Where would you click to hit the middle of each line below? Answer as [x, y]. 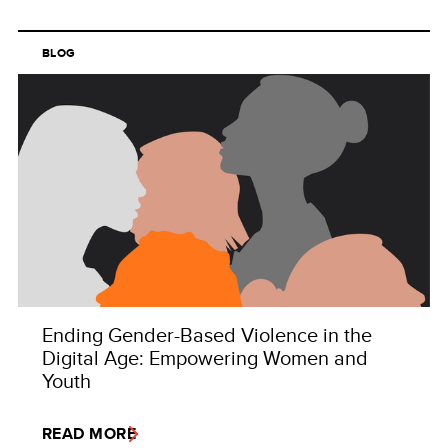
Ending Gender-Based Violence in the [207, 335]
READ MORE [89, 434]
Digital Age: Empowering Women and [205, 358]
